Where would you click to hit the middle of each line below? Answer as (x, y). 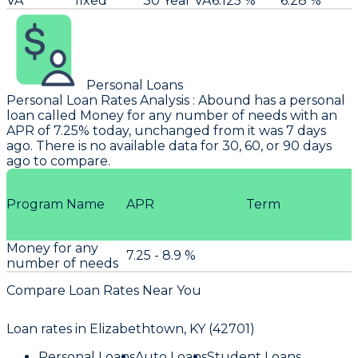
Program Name (56, 205)
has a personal (298, 100)
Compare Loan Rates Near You (104, 291)
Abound (225, 100)
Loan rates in (48, 329)
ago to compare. (58, 161)
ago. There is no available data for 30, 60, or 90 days (169, 145)
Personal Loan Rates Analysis (98, 100)
